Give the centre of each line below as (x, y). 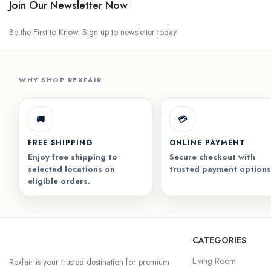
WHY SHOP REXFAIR (60, 80)
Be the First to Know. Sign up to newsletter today (93, 32)
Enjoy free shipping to (73, 157)
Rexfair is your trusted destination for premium (89, 262)
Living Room (214, 260)
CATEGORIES (219, 240)
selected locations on (71, 169)
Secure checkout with (213, 157)
